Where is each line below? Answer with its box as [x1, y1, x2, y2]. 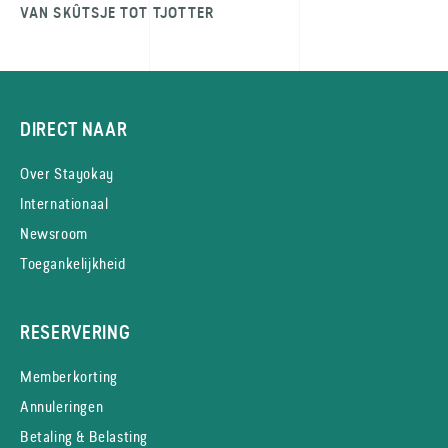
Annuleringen [20, 396, 104, 417]
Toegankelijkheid [20, 253, 126, 274]
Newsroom [20, 223, 88, 244]
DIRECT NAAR [20, 119, 128, 140]
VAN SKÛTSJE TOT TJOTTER [20, 4, 215, 22]
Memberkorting [20, 366, 118, 387]
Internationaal [20, 193, 109, 214]
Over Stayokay [20, 163, 114, 184]
